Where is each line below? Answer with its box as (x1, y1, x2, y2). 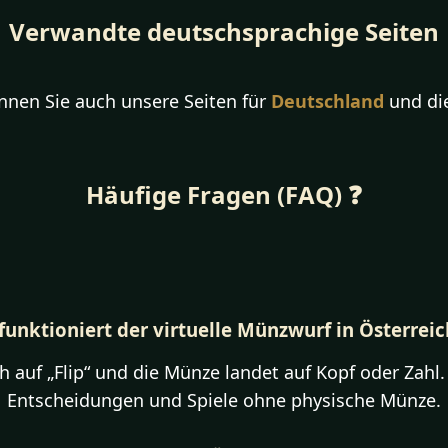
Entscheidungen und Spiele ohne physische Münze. (7, 388, 441, 412)
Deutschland (270, 89, 384, 113)
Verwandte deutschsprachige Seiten (9, 15, 439, 48)
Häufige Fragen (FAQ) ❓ (86, 178, 362, 211)
